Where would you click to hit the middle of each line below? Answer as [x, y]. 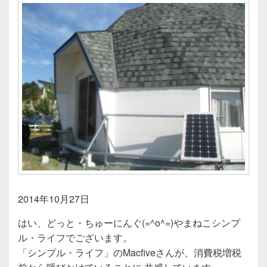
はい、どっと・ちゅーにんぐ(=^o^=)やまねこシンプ [129, 222]
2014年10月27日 [54, 198]
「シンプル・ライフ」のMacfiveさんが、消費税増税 [130, 252]
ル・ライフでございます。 [75, 237]
